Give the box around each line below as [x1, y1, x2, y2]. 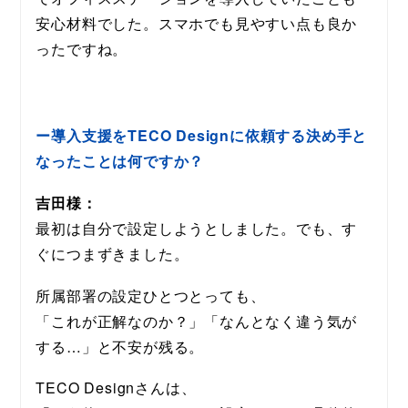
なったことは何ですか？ [36, 150, 205, 172]
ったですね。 [36, 37, 128, 59]
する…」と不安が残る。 [36, 335, 205, 357]
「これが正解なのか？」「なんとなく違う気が [36, 310, 358, 331]
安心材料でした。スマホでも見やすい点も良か [36, 12, 358, 34]
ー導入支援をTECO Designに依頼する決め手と [36, 125, 368, 147]
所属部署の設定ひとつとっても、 [36, 284, 266, 306]
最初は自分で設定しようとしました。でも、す [36, 218, 358, 240]
